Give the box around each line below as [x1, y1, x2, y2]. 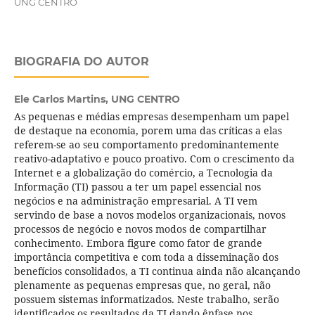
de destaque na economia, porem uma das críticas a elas [13, 124, 282, 138]
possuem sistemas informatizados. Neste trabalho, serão [13, 292, 279, 307]
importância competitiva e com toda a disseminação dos [13, 250, 278, 264]
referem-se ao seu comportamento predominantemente [13, 138, 279, 152]
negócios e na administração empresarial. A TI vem [13, 194, 257, 208]
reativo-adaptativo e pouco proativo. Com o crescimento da [13, 152, 295, 166]
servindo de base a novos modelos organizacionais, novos [13, 208, 285, 222]
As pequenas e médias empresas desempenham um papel [13, 110, 289, 124]
